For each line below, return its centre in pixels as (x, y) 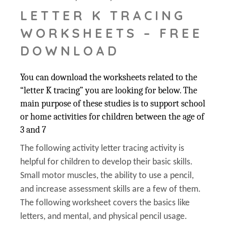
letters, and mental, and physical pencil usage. (104, 216)
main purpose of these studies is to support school (113, 103)
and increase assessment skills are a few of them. (111, 189)
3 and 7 (33, 130)
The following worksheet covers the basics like (105, 203)
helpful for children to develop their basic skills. (107, 162)
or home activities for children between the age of (112, 117)
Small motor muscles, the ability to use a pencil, (107, 176)
